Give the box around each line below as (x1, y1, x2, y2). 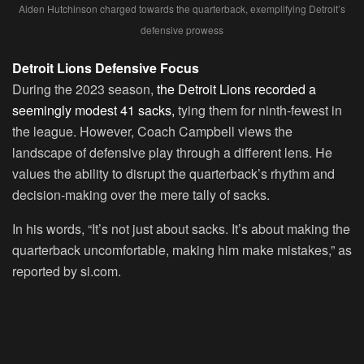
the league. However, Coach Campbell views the (12, 121, 292, 141)
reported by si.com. (12, 261, 121, 280)
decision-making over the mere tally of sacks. (12, 184, 270, 204)
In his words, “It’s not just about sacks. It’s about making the (12, 219, 350, 238)
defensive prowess (141, 22, 223, 37)
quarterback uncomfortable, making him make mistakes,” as (12, 240, 352, 259)
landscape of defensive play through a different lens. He (12, 142, 332, 162)
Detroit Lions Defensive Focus (12, 58, 199, 77)
